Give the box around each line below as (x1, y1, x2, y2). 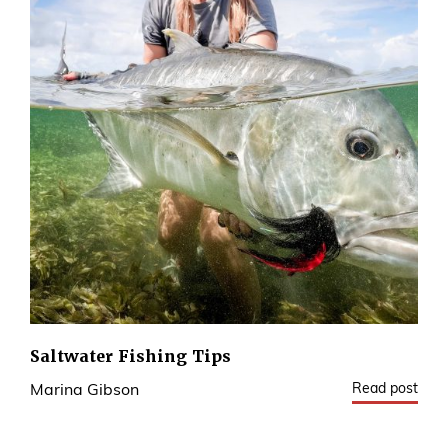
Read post (352, 381, 418, 397)
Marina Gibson (30, 382, 139, 399)
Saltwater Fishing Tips (30, 345, 231, 367)
